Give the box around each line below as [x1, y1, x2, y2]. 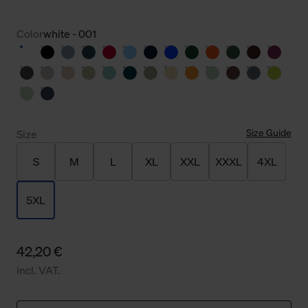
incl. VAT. [16, 263, 60, 278]
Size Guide [246, 126, 291, 140]
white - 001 [43, 26, 96, 42]
